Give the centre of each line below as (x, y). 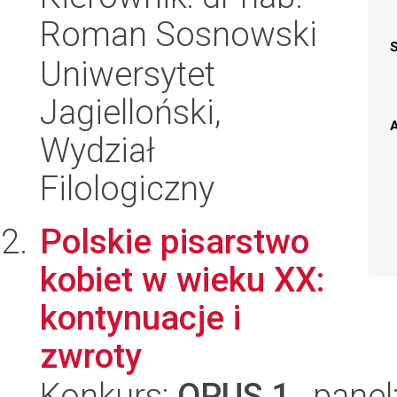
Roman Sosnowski (179, 34)
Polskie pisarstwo (175, 241)
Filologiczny (127, 188)
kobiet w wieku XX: (182, 280)
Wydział (97, 150)
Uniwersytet (128, 74)
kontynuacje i (140, 318)
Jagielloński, (130, 112)
